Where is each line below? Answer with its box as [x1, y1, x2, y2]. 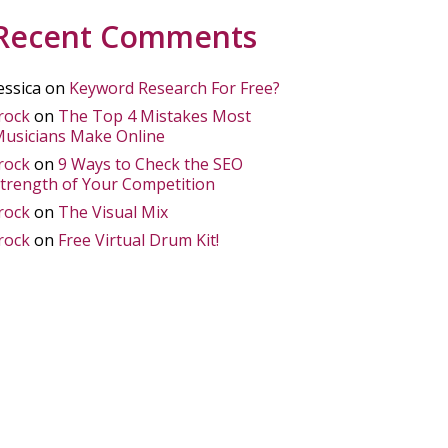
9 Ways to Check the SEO [58, 153, 243, 175]
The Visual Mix [58, 201, 168, 223]
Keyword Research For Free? [69, 77, 280, 99]
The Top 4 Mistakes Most [58, 105, 251, 127]
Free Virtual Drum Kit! [58, 229, 219, 251]
